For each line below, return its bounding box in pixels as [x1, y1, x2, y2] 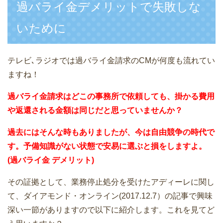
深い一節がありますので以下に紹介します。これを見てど [7, 206, 215, 215]
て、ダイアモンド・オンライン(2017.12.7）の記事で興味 [7, 192, 213, 201]
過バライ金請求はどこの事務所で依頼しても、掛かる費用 [7, 92, 215, 101]
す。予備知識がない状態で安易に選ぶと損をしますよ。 [7, 142, 207, 151]
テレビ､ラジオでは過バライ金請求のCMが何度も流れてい [7, 56, 215, 65]
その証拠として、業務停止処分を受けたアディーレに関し [7, 178, 215, 187]
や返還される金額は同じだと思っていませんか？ [7, 106, 183, 115]
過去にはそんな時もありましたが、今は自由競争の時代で [7, 128, 215, 137]
